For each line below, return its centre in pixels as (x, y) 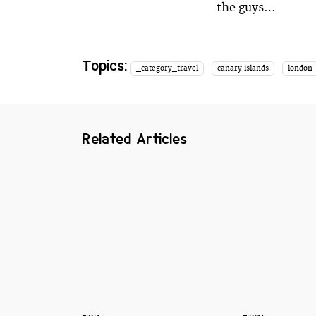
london (300, 68)
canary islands (243, 68)
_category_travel (168, 68)
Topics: (105, 66)
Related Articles (135, 139)
